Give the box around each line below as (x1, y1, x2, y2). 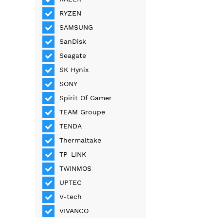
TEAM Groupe (59, 108, 106, 116)
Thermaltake (59, 136, 102, 145)
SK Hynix (59, 66, 89, 74)
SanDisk (59, 37, 87, 46)
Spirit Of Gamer (59, 94, 112, 102)
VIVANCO (59, 207, 89, 215)
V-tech (59, 193, 82, 201)
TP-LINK (59, 150, 87, 159)
